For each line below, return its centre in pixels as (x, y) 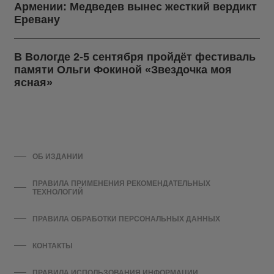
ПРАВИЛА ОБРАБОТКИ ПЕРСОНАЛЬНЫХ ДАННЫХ (126, 219)
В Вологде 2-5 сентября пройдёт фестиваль (135, 57)
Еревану (37, 19)
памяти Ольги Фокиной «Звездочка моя (123, 69)
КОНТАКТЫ (53, 246)
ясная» (33, 82)
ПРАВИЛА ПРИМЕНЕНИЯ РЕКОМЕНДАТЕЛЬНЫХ (121, 183)
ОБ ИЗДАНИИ (58, 156)
